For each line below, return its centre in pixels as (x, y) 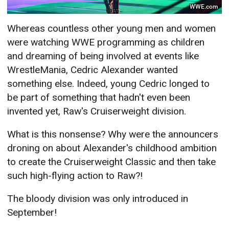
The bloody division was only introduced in (98, 198)
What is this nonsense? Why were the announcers (113, 134)
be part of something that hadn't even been (99, 97)
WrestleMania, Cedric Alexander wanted (93, 70)
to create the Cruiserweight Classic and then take (112, 162)
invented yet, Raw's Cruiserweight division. (97, 111)
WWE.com (204, 7)
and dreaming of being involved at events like (103, 56)
